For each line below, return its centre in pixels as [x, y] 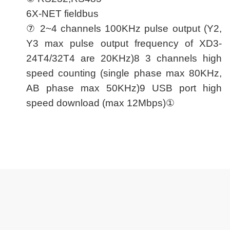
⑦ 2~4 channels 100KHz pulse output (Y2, [124, 28]
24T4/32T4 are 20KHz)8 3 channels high [124, 58]
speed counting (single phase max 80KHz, [124, 73]
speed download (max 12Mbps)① [100, 103]
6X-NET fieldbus [62, 14]
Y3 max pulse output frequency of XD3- [124, 43]
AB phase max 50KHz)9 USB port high [124, 88]
